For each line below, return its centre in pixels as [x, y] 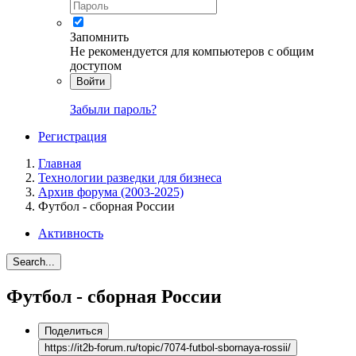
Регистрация [72, 136]
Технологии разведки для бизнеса [130, 177]
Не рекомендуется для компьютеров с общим [192, 51]
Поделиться [74, 331]
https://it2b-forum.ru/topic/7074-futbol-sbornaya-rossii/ [168, 348]
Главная [60, 163]
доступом [96, 65]
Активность [71, 233]
